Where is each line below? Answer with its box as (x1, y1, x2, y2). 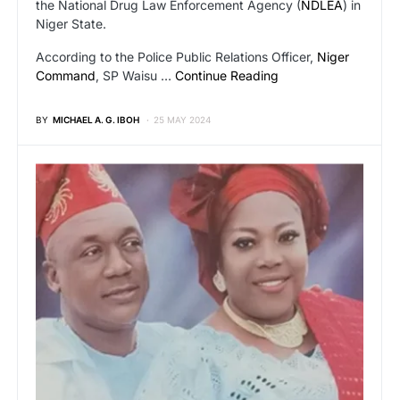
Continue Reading (175, 68, 279, 84)
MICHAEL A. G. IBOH (53, 114, 139, 126)
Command (36, 68, 96, 84)
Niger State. (36, 16, 106, 32)
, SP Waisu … (96, 68, 175, 84)
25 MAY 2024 (154, 114, 211, 126)
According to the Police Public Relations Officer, (36, 49, 317, 65)
